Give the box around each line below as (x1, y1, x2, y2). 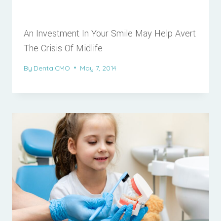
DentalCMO (34, 63, 71, 72)
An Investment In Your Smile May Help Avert (24, 27, 196, 40)
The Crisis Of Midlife (24, 42, 103, 55)
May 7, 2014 (80, 63, 117, 72)
